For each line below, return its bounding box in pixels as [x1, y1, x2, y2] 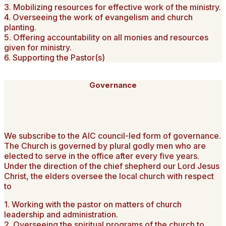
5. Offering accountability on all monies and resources [4, 32, 208, 43]
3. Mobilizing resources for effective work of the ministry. [4, 2, 221, 13]
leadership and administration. [4, 209, 118, 220]
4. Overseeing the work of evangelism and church [4, 12, 193, 23]
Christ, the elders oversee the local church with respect [4, 171, 214, 182]
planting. [4, 22, 36, 33]
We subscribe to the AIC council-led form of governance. [4, 131, 221, 141]
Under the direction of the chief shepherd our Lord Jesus [4, 161, 219, 172]
